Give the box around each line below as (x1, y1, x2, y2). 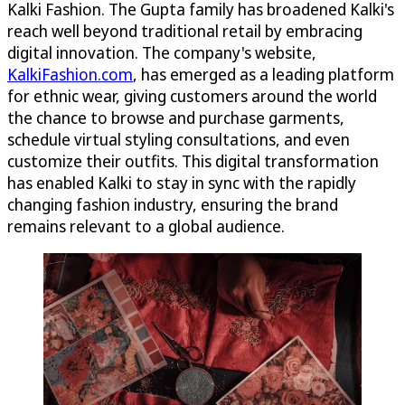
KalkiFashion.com (7, 62, 133, 85)
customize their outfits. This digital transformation (7, 149, 379, 172)
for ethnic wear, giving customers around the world (7, 84, 377, 107)
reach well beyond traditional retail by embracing (7, 19, 363, 42)
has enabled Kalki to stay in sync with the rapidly (7, 171, 356, 193)
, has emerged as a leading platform (133, 62, 394, 85)
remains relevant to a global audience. (7, 214, 285, 237)
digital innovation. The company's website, (7, 41, 316, 63)
